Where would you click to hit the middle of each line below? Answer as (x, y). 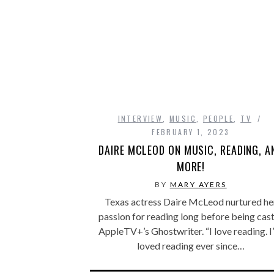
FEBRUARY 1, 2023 (191, 131)
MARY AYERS (198, 184)
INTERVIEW (140, 118)
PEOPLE (218, 118)
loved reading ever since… (191, 245)
